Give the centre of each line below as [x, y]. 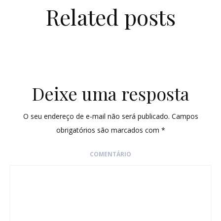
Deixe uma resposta [110, 93]
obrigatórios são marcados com [109, 130]
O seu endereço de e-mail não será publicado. [96, 116]
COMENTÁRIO [110, 154]
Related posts [110, 17]
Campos [184, 116]
